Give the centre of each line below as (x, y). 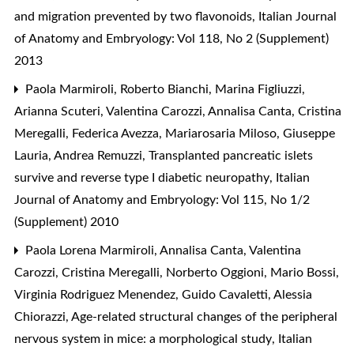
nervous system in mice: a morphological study (145, 339)
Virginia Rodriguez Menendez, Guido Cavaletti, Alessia (163, 294)
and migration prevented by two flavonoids (135, 16)
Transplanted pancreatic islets (231, 155)
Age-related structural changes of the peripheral (204, 316)
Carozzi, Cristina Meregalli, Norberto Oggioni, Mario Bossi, (177, 272)
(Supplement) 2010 (66, 222)
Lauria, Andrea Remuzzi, (81, 155)
